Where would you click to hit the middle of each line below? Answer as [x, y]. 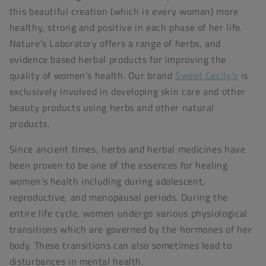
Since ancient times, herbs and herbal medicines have [127, 149]
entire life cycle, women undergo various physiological [128, 213]
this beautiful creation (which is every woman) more [124, 12]
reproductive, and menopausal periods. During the [118, 197]
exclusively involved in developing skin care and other [127, 92]
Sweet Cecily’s [207, 76]
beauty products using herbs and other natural [112, 108]
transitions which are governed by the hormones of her [131, 229]
